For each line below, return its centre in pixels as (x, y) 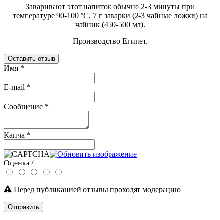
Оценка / (19, 163)
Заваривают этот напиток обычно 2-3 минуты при (110, 6)
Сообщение (24, 106)
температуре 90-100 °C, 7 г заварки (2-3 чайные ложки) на (110, 15)
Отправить (24, 207)
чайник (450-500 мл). (110, 24)
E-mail (15, 87)
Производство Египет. (110, 41)
